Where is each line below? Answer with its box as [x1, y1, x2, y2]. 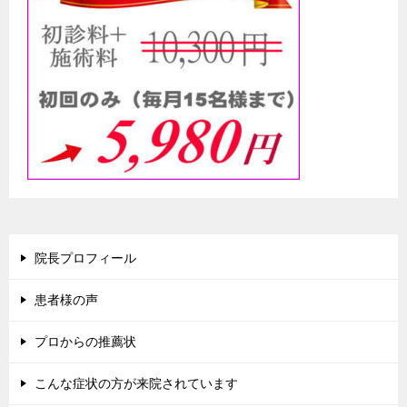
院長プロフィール [35, 251, 136, 266]
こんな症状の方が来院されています [35, 376, 238, 392]
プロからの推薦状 [35, 334, 136, 350]
